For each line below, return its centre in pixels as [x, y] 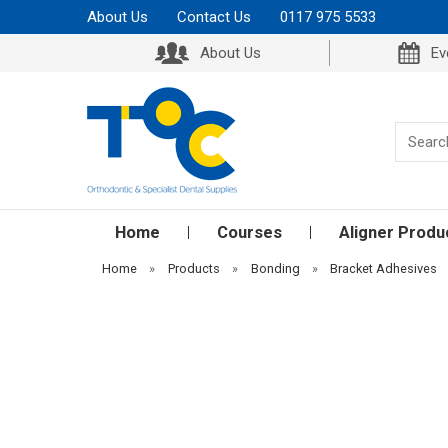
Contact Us [214, 17]
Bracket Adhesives [384, 268]
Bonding [275, 268]
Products [193, 268]
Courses [249, 232]
